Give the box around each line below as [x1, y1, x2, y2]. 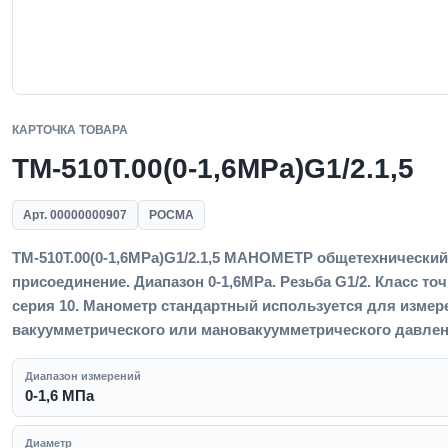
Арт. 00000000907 [23, 208, 127, 222]
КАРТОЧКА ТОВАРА [12, 123, 128, 137]
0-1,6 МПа [25, 387, 94, 404]
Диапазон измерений [25, 370, 141, 382]
